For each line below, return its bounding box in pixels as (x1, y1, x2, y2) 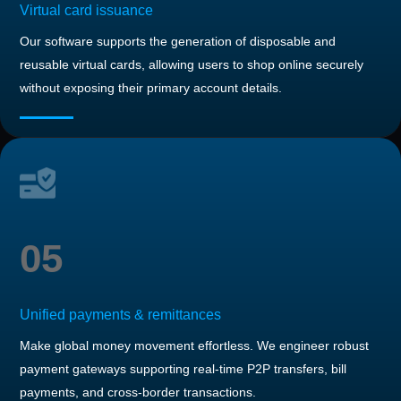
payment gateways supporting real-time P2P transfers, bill (20, 361, 346, 376)
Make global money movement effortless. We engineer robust (20, 337, 369, 353)
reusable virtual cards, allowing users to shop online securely (20, 56, 363, 72)
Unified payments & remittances (20, 306, 221, 322)
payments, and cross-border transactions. (20, 384, 256, 399)
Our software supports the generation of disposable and (20, 33, 336, 48)
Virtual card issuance (20, 2, 153, 18)
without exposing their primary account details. (20, 80, 282, 95)
